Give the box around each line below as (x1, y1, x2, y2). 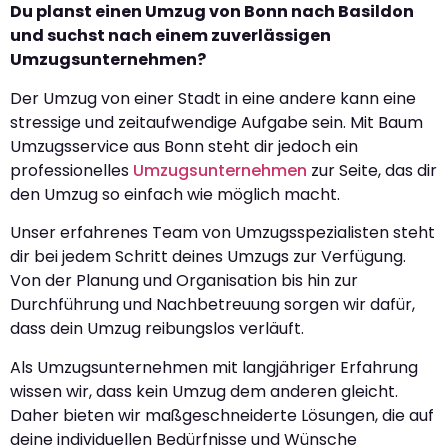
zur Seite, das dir (307, 158, 437, 182)
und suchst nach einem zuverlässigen (10, 24, 331, 48)
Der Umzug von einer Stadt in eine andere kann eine (10, 86, 416, 110)
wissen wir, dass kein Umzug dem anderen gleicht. (10, 379, 398, 403)
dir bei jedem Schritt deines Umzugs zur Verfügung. (10, 245, 406, 269)
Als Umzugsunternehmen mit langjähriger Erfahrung (10, 355, 418, 379)
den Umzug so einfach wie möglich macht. (10, 182, 340, 206)
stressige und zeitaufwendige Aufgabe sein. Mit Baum (10, 110, 423, 134)
